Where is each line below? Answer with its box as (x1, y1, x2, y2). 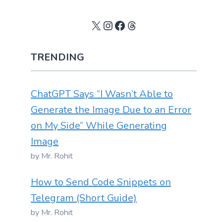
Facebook (113, 17, 164, 33)
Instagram (101, 17, 156, 33)
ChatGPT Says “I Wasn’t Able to (31, 87, 173, 101)
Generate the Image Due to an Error (31, 103, 192, 116)
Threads (125, 17, 170, 33)
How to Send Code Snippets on (31, 175, 171, 189)
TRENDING (31, 51, 85, 64)
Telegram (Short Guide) (31, 191, 137, 205)
